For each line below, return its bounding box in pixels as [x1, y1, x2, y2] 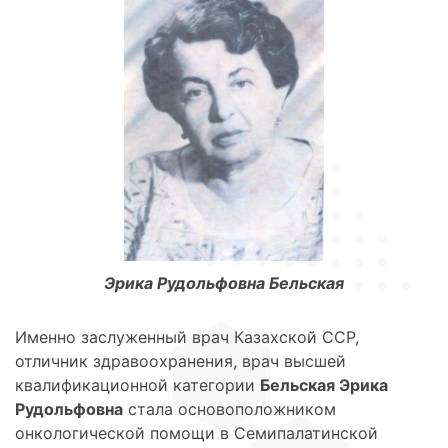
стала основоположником [123, 398, 336, 419]
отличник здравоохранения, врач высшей [15, 350, 346, 371]
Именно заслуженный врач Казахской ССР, [15, 326, 359, 347]
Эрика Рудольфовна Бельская [104, 272, 344, 293]
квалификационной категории [15, 374, 260, 395]
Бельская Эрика [260, 374, 388, 395]
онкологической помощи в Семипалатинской [15, 422, 378, 443]
